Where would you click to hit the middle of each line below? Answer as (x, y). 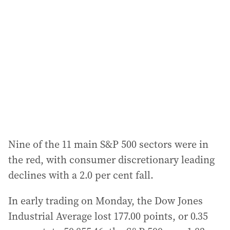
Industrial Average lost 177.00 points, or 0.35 (108, 216)
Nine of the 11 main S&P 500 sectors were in (108, 144)
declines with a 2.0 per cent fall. (81, 175)
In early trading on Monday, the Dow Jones (106, 201)
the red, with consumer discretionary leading (111, 160)
